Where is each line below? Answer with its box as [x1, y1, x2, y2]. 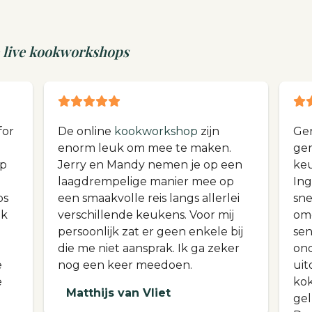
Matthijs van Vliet [65, 286, 171, 300]
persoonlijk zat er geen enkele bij [57, 225, 243, 239]
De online [57, 125, 114, 139]
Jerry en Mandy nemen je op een [57, 158, 242, 172]
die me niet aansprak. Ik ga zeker [57, 242, 240, 256]
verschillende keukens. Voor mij [57, 208, 234, 222]
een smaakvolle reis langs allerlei [57, 192, 240, 205]
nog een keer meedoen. [57, 258, 192, 272]
